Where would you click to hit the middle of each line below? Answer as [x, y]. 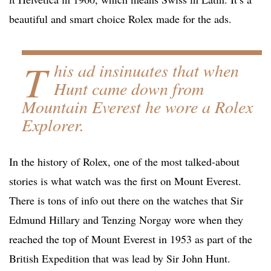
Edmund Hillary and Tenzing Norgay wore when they [126, 220]
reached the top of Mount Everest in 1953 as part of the [131, 239]
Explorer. [53, 125]
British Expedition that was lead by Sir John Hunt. [120, 259]
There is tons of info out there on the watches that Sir [126, 201]
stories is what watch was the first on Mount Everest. [125, 181]
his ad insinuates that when [146, 70]
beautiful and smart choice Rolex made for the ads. [120, 19]
